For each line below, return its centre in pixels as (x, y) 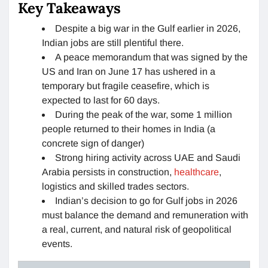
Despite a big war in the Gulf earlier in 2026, (148, 28)
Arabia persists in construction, (108, 172)
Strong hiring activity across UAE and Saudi (148, 157)
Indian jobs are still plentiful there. (113, 42)
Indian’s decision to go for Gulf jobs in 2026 (146, 200)
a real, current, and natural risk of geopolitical (137, 229)
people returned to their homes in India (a (129, 129)
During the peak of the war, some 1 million (144, 114)
